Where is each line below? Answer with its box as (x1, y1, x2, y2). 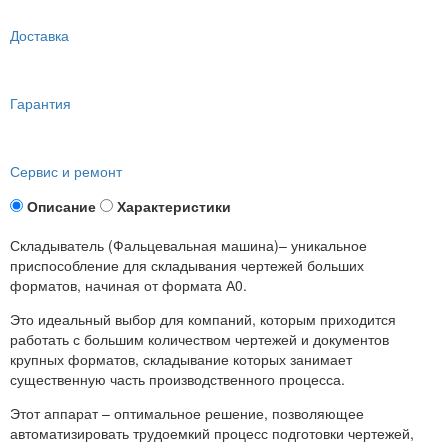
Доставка (10, 24, 69, 45)
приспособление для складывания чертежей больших (10, 254, 364, 275)
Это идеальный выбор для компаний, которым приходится (10, 308, 396, 329)
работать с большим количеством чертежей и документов (10, 328, 389, 349)
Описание (27, 195, 96, 216)
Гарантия (10, 92, 71, 113)
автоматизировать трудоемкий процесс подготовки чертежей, (10, 422, 414, 443)
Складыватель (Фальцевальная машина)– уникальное (10, 234, 367, 255)
